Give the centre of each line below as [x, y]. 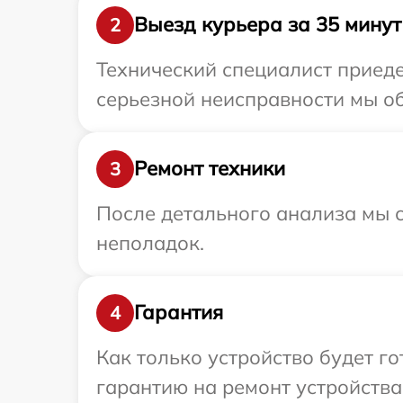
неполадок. [150, 242]
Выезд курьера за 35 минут [268, 25]
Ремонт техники [210, 169]
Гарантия [179, 313]
